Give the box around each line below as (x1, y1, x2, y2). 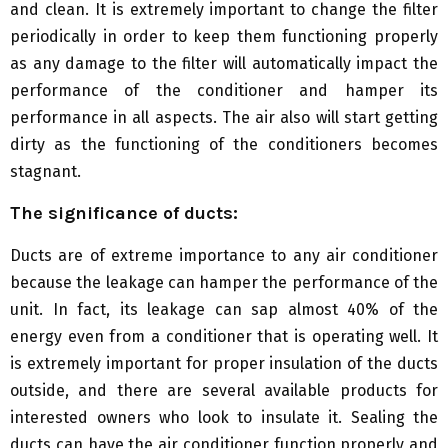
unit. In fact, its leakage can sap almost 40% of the (10, 300, 438, 320)
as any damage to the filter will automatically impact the (10, 54, 438, 74)
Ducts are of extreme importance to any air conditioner (10, 246, 438, 266)
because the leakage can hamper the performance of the (10, 273, 438, 293)
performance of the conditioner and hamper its (10, 81, 438, 101)
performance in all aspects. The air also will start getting (10, 108, 438, 128)
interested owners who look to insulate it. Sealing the (10, 408, 438, 428)
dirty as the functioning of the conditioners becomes (10, 135, 438, 155)
